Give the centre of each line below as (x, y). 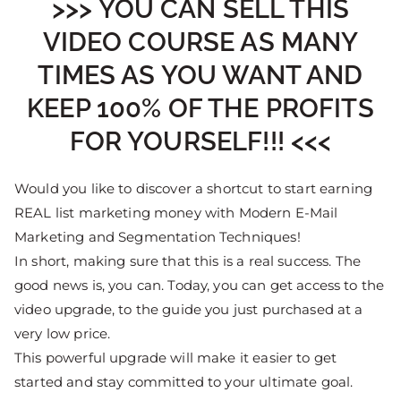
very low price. (63, 333)
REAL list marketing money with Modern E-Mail (176, 212)
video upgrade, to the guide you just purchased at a (189, 309)
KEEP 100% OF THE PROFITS (200, 108)
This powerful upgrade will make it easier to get (176, 357)
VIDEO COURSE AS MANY (200, 42)
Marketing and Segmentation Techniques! (158, 236)
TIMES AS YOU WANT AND (200, 75)
